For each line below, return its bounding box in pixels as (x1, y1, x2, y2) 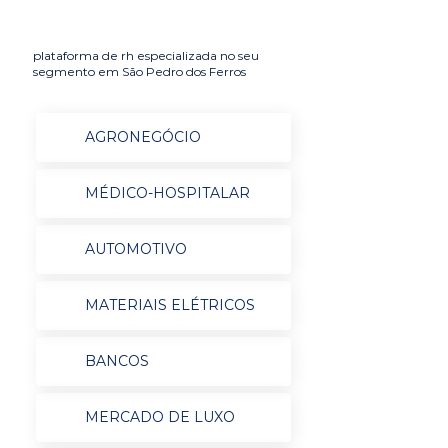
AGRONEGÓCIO (84, 128, 201, 146)
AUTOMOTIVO (84, 240, 187, 258)
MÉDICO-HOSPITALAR (84, 184, 250, 202)
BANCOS (84, 352, 149, 370)
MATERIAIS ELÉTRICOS (84, 296, 255, 314)
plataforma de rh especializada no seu (33, 48, 259, 63)
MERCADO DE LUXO (84, 408, 235, 426)
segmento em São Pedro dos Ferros (33, 64, 246, 79)
